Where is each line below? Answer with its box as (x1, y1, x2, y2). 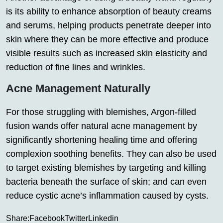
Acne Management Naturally (6, 82, 150, 95)
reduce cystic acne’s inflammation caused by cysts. (6, 190, 209, 201)
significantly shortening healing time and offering (6, 134, 197, 145)
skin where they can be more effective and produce (6, 34, 209, 44)
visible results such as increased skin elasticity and (6, 48, 207, 58)
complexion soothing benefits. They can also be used (6, 148, 217, 159)
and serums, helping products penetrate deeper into (6, 20, 211, 30)
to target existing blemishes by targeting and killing (6, 162, 206, 173)
